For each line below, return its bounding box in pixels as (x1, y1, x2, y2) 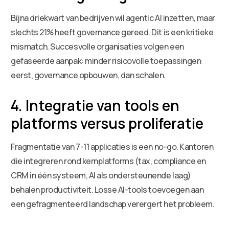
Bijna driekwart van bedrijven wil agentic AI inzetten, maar (11, 12, 215, 24)
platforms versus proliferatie (11, 113, 204, 133)
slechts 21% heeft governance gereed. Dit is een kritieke (11, 26, 214, 38)
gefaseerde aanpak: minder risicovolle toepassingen (11, 55, 201, 66)
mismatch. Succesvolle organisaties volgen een (11, 40, 184, 52)
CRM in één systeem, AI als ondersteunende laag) (11, 169, 191, 181)
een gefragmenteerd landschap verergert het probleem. (11, 198, 215, 210)
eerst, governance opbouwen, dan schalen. (11, 69, 166, 81)
